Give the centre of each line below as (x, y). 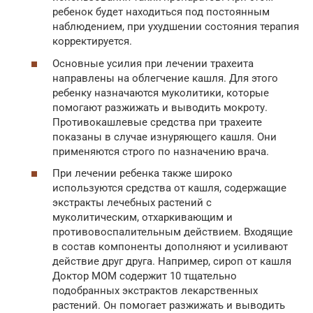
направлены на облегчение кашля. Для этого (165, 78)
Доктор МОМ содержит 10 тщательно (145, 276)
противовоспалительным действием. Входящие (173, 232)
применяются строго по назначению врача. (161, 151)
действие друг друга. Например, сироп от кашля (172, 262)
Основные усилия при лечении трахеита (153, 63)
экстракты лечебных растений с (132, 203)
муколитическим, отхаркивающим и (143, 218)
